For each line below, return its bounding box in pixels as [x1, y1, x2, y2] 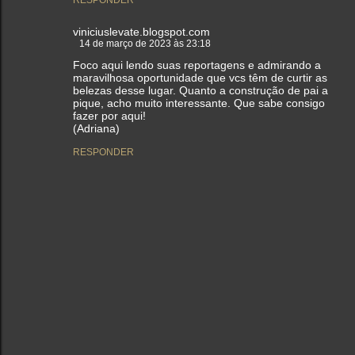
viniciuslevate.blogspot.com [73, 25, 210, 39]
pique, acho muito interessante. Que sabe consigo [73, 97, 325, 110]
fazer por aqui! [73, 109, 146, 123]
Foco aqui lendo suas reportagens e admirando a [73, 59, 321, 72]
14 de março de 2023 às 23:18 [79, 38, 211, 50]
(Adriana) [73, 122, 120, 136]
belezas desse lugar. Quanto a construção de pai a [73, 84, 328, 97]
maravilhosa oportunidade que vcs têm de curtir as [73, 71, 327, 85]
